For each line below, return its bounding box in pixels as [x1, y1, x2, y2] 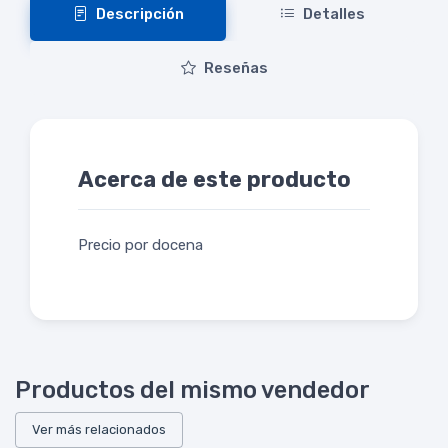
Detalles [302, 4, 365, 23]
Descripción [95, 4, 184, 23]
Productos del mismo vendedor [15, 375, 370, 404]
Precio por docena [78, 235, 203, 254]
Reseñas [203, 58, 268, 77]
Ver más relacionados [32, 421, 166, 437]
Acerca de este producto [78, 166, 351, 192]
